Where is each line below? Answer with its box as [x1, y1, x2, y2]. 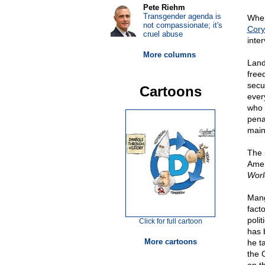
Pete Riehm [143, 3, 185, 12]
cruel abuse [143, 30, 183, 38]
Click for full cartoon [138, 217, 202, 225]
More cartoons [144, 237, 197, 246]
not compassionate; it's [143, 21, 222, 30]
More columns [143, 50, 196, 59]
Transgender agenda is [143, 12, 221, 21]
